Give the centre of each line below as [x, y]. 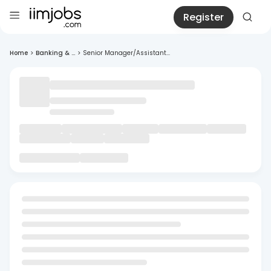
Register [204, 17]
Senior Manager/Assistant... [126, 53]
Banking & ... [55, 53]
